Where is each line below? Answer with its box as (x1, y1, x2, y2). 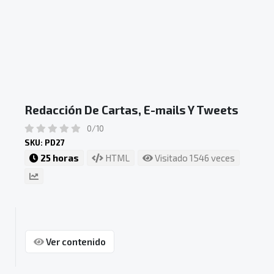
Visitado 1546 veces (153, 152, 235, 164)
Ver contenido (43, 235, 106, 247)
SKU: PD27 (24, 138, 65, 148)
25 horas (39, 152, 79, 164)
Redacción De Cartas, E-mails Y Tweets (24, 103, 239, 117)
